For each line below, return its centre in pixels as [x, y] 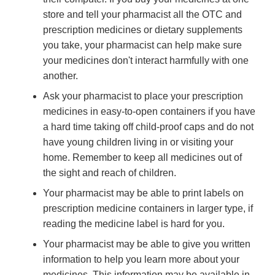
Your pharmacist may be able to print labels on [143, 193]
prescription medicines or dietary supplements [143, 30]
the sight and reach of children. [110, 173]
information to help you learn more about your [141, 260]
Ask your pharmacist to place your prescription [143, 96]
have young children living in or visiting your [138, 142]
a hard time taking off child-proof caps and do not [148, 127]
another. [60, 76]
